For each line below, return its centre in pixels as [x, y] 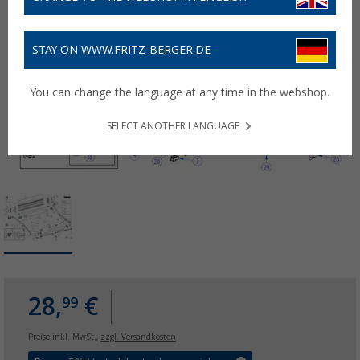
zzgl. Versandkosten [138, 337]
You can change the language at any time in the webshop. [180, 92]
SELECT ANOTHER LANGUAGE [173, 126]
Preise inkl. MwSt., [64, 337]
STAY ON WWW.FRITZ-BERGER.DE [121, 50]
